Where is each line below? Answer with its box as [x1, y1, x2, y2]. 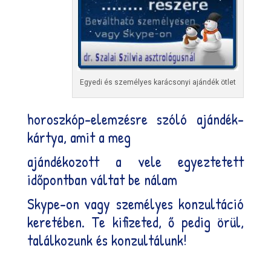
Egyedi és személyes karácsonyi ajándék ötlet [80, 77, 237, 87]
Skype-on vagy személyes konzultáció [27, 193, 244, 214]
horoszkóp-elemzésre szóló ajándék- [27, 108, 244, 129]
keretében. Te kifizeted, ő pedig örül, [27, 211, 244, 232]
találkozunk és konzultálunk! [27, 229, 187, 250]
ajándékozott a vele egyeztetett [27, 151, 244, 172]
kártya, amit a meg [27, 126, 131, 148]
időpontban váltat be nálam [27, 169, 177, 190]
